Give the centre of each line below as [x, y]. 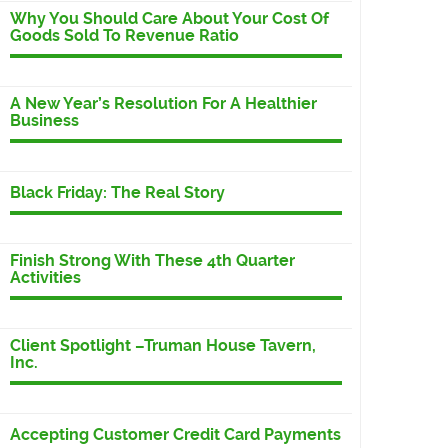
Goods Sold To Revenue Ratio [124, 36]
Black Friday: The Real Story [117, 193]
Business [44, 121]
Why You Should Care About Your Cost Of [169, 19]
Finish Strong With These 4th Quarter [152, 261]
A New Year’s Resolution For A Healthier [163, 104]
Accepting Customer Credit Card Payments [175, 435]
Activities [45, 278]
